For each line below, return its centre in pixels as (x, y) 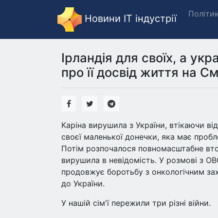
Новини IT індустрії (129, 19)
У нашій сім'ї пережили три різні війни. (136, 203)
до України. (83, 183)
